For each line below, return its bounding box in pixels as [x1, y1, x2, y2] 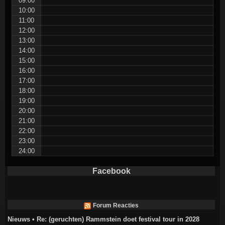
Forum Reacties [93, 202, 139, 209]
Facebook [92, 167, 131, 176]
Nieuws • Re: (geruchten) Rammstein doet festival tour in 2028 [8, 215, 199, 223]
